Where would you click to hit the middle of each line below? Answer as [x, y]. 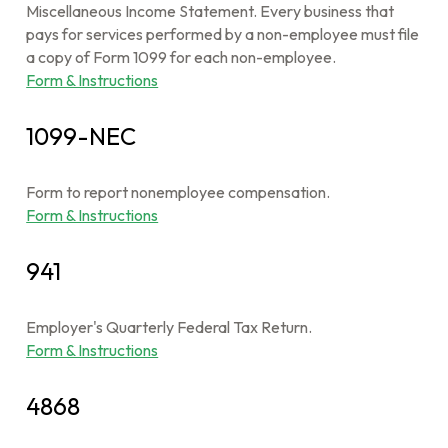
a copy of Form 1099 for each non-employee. [181, 57]
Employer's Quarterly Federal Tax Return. [169, 327]
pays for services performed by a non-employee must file [223, 34]
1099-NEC [81, 136]
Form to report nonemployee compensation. [178, 192]
